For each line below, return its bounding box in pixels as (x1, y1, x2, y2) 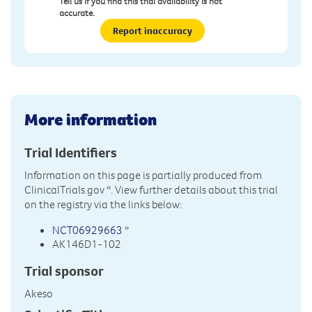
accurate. (58, 6, 95, 18)
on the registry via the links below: (24, 196, 182, 211)
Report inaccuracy (113, 24, 192, 37)
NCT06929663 (52, 222, 123, 237)
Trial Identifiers (24, 143, 117, 161)
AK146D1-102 (52, 236, 121, 251)
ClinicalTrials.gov (24, 182, 104, 196)
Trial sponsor (24, 261, 104, 279)
